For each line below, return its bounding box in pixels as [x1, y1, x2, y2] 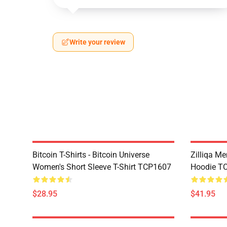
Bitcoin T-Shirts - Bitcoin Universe [32, 150, 149, 160]
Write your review [69, 38, 125, 46]
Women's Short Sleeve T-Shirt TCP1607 [32, 162, 171, 172]
